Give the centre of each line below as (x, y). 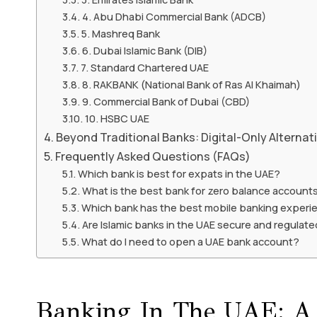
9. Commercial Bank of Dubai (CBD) (166, 101)
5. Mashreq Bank (120, 33)
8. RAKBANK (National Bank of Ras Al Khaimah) (191, 84)
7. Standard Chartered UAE (144, 67)
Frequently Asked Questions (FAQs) (153, 156)
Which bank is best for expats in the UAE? (179, 173)
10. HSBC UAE (117, 118)
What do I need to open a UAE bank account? (190, 241)
